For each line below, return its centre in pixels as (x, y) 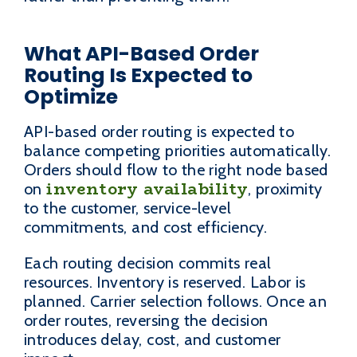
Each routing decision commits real (148, 263)
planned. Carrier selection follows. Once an (176, 302)
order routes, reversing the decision (146, 321)
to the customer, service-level (127, 208)
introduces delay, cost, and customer (153, 340)
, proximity (285, 188)
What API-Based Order (141, 54)
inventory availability (147, 188)
